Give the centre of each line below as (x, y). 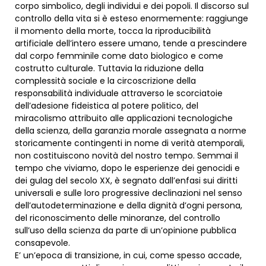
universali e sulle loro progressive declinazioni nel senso (129, 193)
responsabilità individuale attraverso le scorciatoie (119, 94)
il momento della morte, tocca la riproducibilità (113, 31)
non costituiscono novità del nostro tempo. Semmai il (126, 156)
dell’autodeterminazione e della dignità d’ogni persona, (129, 206)
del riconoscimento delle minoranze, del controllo (118, 218)
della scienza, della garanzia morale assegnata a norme (131, 131)
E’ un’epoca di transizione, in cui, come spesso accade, (128, 256)
